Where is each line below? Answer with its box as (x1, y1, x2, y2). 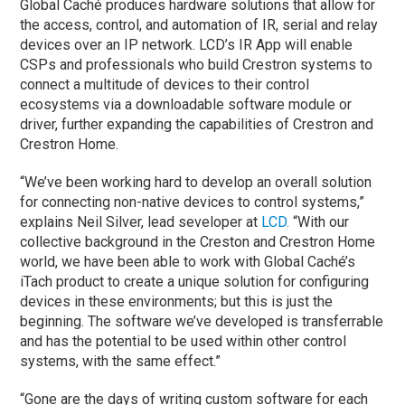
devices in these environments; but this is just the (20, 292, 334, 310)
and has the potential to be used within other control (20, 332, 347, 350)
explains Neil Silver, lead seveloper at (20, 212, 262, 231)
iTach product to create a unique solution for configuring (20, 272, 370, 290)
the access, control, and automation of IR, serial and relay (20, 15, 379, 33)
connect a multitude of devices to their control (20, 75, 310, 93)
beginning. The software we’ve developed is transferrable (20, 312, 384, 330)
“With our (289, 212, 350, 231)
